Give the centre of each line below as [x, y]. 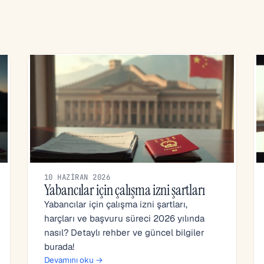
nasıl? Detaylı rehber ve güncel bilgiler [124, 232]
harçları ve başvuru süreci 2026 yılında [124, 218]
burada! [59, 247]
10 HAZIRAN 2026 [77, 177]
